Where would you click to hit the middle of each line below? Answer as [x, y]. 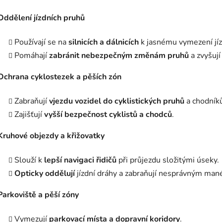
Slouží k [29, 160]
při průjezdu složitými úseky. [168, 160]
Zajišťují [29, 114]
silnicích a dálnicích [104, 42]
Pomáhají [32, 55]
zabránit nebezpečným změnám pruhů [119, 55]
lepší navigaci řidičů [80, 160]
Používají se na [41, 42]
